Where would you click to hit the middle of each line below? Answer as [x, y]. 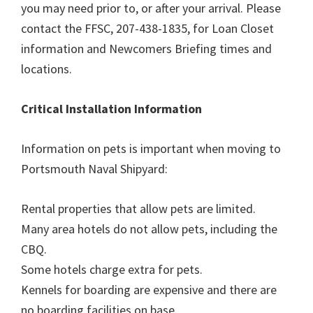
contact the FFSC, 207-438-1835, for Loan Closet [147, 28]
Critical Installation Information [111, 109]
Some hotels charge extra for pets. [112, 269]
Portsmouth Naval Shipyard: [94, 169]
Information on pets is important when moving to [151, 148]
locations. [46, 69]
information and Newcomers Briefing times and [146, 49]
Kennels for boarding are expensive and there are [149, 290]
